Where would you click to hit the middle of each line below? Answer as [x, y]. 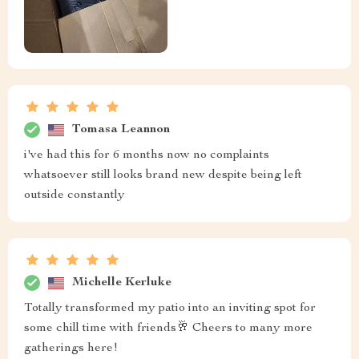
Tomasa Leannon [121, 129]
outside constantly [75, 196]
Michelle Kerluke [122, 282]
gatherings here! [71, 349]
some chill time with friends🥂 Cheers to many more [168, 329]
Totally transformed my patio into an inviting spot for [170, 309]
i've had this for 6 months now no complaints [147, 156]
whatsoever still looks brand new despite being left [163, 176]
